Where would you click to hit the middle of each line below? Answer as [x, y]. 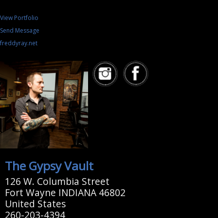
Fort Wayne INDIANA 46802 [65, 193]
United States [35, 204]
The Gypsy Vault [49, 166]
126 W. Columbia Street [57, 182]
